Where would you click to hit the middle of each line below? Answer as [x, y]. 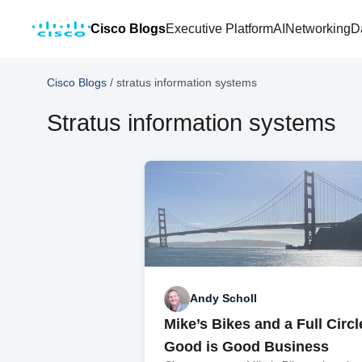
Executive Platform [219, 29]
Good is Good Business [247, 346]
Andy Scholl [224, 299]
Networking [318, 29]
